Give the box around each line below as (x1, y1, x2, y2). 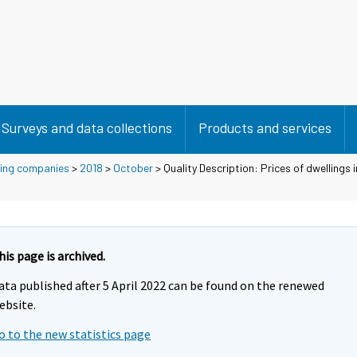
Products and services (198, 119, 331, 136)
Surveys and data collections (2, 119, 172, 136)
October (113, 160, 153, 175)
